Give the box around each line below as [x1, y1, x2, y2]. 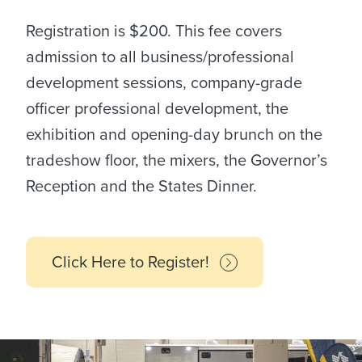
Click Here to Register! [52, 252, 213, 272]
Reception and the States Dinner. [26, 176, 257, 196]
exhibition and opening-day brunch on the [26, 124, 322, 145]
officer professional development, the [26, 99, 288, 119]
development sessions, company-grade [26, 73, 302, 93]
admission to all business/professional [26, 47, 294, 67]
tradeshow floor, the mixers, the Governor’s [26, 150, 327, 170]
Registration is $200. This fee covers [26, 21, 282, 41]
